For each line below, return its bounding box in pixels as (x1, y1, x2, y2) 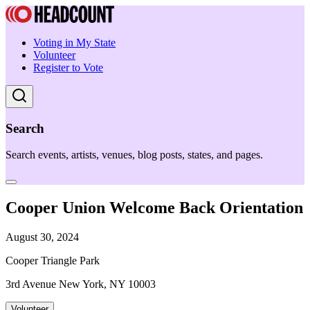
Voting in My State (33, 37, 116, 48)
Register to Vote (33, 62, 103, 73)
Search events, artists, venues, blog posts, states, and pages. (6, 149, 263, 161)
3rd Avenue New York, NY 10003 (6, 278, 156, 291)
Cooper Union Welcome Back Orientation (6, 199, 303, 217)
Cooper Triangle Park (6, 255, 100, 267)
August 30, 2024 (6, 231, 79, 244)
